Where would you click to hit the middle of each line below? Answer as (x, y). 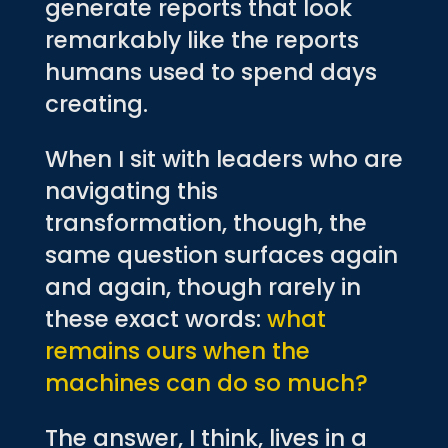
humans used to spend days (210, 71)
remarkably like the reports (201, 39)
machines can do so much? (206, 382)
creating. (96, 103)
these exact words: (155, 318)
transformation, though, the (205, 222)
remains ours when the (177, 350)
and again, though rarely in (202, 286)
